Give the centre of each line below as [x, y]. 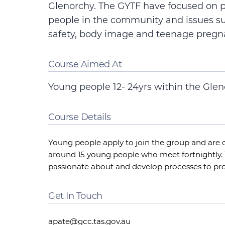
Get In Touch [75, 196]
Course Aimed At [85, 64]
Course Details [80, 117]
